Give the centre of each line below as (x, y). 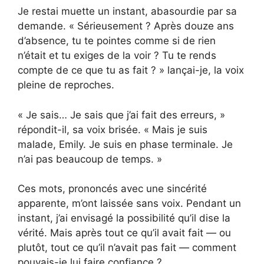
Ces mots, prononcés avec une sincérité (112, 189)
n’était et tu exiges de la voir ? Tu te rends (117, 56)
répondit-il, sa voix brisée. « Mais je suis (113, 129)
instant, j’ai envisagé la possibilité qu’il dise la (124, 218)
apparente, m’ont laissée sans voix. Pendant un (129, 204)
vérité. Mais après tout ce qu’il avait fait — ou (124, 233)
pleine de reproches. (66, 85)
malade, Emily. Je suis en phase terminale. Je (125, 144)
